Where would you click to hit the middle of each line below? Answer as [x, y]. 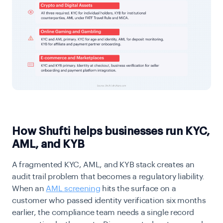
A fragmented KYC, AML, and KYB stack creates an [103, 165]
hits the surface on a [139, 188]
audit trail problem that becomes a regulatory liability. [109, 176]
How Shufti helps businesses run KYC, [111, 131]
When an [29, 188]
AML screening [73, 188]
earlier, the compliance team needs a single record [103, 212]
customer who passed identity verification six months [109, 200]
